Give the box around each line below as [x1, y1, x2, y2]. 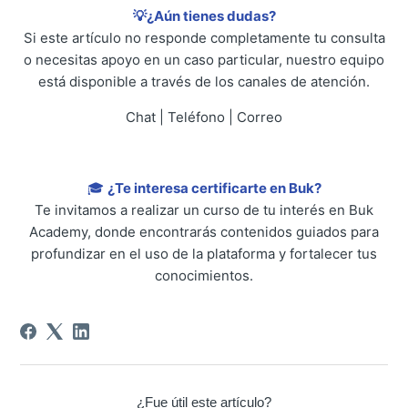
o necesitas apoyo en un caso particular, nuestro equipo [24, 51, 384, 69]
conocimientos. [155, 267, 253, 285]
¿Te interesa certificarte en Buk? [107, 179, 321, 198]
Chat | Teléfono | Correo [126, 108, 282, 127]
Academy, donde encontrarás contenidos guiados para [29, 223, 379, 241]
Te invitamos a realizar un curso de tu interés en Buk [35, 201, 373, 219]
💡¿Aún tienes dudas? [132, 7, 276, 25]
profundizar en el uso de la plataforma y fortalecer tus [31, 245, 377, 263]
